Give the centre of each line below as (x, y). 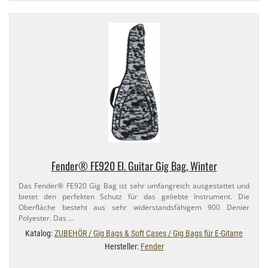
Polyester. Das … (46, 218)
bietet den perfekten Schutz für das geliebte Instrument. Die (134, 196)
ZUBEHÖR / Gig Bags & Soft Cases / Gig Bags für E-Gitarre (149, 233)
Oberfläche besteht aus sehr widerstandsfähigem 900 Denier (134, 207)
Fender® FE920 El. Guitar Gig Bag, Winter (134, 165)
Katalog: (40, 233)
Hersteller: (122, 246)
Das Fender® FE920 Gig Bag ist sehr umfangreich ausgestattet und (134, 185)
